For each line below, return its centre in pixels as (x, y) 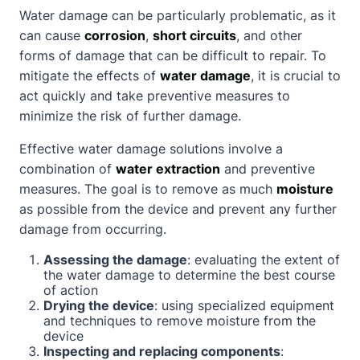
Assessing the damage (115, 259)
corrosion (115, 35)
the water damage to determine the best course (189, 274)
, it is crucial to (296, 75)
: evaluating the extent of (264, 259)
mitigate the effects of (90, 75)
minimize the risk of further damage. (130, 115)
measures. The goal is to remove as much (148, 188)
